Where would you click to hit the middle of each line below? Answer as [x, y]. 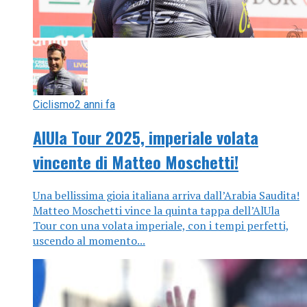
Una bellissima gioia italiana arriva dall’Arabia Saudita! [166, 195]
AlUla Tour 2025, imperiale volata [146, 137]
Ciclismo [54, 105]
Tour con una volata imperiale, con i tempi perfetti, [161, 225]
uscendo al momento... [89, 241]
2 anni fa [95, 105]
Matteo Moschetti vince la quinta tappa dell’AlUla [156, 210]
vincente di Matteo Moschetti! [136, 162]
